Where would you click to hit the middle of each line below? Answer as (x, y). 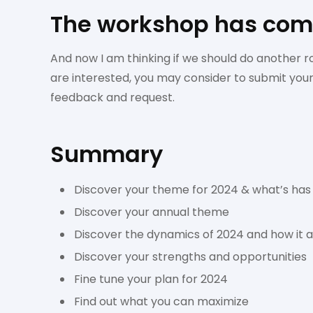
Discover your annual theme (152, 212)
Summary (107, 154)
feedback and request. (112, 97)
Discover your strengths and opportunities (190, 257)
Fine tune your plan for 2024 (151, 279)
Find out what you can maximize (161, 301)
